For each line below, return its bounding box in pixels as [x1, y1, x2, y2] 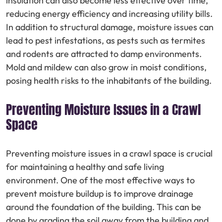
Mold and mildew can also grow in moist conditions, [6, 61, 207, 73]
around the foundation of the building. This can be [6, 201, 201, 213]
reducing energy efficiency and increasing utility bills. [6, 7, 213, 19]
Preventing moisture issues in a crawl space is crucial [6, 147, 213, 159]
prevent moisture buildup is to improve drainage [6, 187, 193, 199]
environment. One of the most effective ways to [6, 174, 195, 186]
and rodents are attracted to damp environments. [6, 48, 202, 59]
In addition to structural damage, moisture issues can [6, 21, 214, 33]
